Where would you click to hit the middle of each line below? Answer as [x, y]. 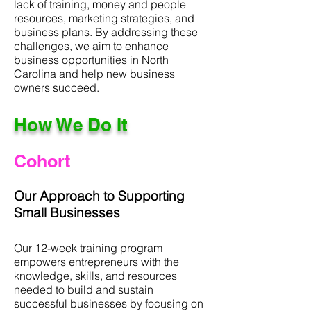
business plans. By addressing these [106, 32]
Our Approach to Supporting [99, 196]
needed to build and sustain [84, 289]
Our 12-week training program [88, 248]
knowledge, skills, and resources [95, 276]
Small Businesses [67, 212]
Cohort [42, 161]
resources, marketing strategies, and [104, 18]
